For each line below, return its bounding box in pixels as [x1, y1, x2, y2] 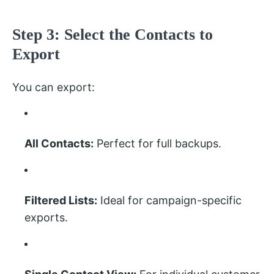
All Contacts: [24, 137, 94, 150]
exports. [24, 211, 68, 224]
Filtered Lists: [24, 194, 97, 207]
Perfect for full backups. [94, 137, 221, 150]
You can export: [12, 81, 95, 94]
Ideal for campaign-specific [97, 194, 242, 207]
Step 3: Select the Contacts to [12, 26, 213, 43]
